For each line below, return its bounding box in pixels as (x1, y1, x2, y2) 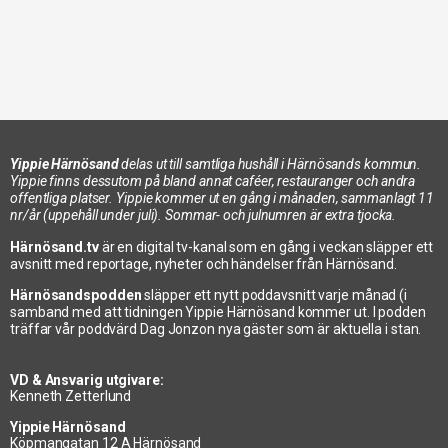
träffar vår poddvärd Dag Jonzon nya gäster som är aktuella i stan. (10, 321, 422, 338)
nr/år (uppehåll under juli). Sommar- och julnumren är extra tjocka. (10, 207, 397, 224)
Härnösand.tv (10, 238, 102, 255)
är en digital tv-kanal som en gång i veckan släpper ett (101, 238, 434, 255)
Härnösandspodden (10, 287, 145, 304)
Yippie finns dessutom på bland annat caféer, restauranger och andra (10, 173, 416, 190)
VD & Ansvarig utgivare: (10, 372, 164, 389)
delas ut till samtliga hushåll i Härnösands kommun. (118, 156, 422, 173)
